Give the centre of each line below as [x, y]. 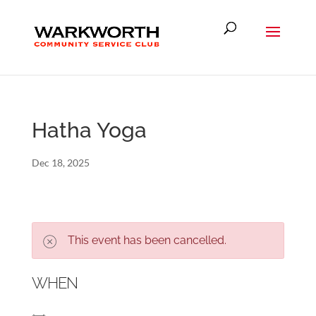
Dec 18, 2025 [60, 163]
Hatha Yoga [89, 130]
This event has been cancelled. [147, 240]
